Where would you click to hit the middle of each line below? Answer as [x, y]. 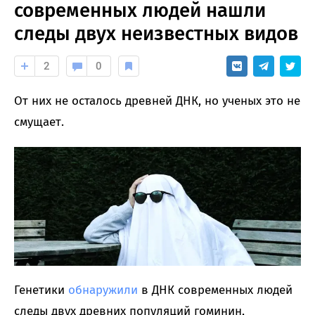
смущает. [39, 122]
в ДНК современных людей [215, 290]
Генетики [41, 290]
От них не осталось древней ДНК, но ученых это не [157, 101]
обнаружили [103, 290]
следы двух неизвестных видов [156, 33]
